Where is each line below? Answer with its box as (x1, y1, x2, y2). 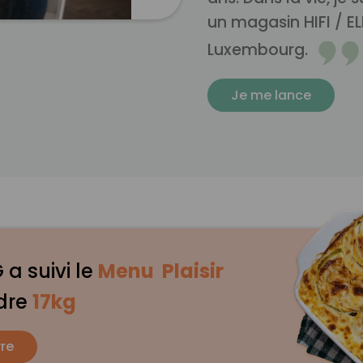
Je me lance (230, 85, 311, 105)
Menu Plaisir (97, 257, 224, 284)
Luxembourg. (207, 38, 312, 61)
